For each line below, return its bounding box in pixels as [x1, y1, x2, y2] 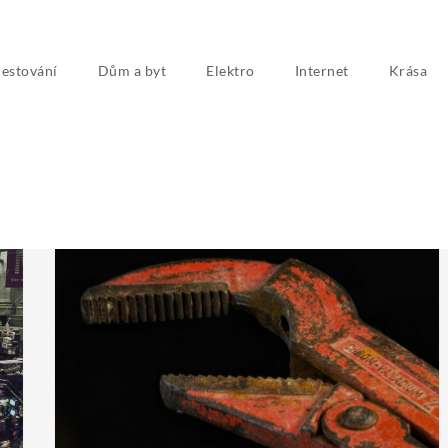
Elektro [206, 62, 255, 79]
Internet [294, 62, 349, 79]
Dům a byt [97, 62, 166, 79]
